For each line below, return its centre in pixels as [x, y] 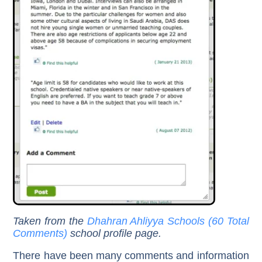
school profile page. [115, 233]
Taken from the [50, 221]
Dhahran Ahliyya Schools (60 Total [168, 221]
